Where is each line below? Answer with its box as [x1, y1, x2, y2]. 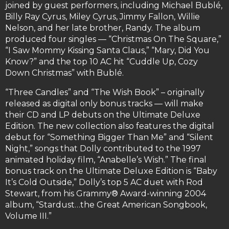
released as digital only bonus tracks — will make [5, 99, 203, 109]
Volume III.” [5, 211, 52, 221]
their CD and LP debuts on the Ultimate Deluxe [5, 110, 200, 120]
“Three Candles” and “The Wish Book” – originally [5, 87, 204, 98]
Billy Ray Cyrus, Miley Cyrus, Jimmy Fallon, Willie [5, 12, 200, 22]
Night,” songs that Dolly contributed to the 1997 [5, 144, 201, 154]
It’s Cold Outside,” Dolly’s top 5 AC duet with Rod [5, 177, 203, 188]
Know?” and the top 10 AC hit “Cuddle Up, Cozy [5, 57, 198, 67]
